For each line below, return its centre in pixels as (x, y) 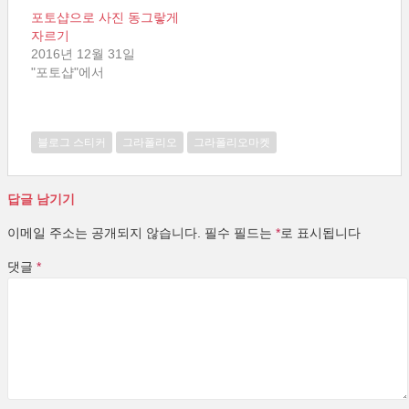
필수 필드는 (240, 233)
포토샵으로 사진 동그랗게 (105, 17)
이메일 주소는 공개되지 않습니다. (104, 233)
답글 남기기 (41, 199)
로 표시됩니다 (320, 233)
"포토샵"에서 (68, 72)
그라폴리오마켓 (232, 142)
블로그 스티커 (72, 142)
